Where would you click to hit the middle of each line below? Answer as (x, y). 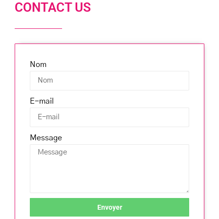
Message (46, 138)
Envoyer (109, 208)
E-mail (42, 101)
